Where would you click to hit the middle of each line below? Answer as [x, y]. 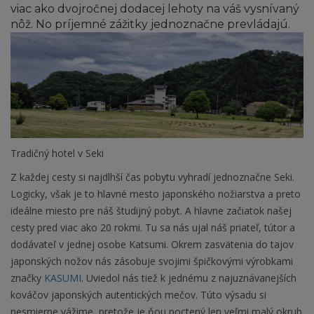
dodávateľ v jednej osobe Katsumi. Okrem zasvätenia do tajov [152, 245]
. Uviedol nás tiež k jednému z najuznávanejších [189, 278]
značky [27, 278]
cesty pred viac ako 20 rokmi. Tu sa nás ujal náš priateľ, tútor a [153, 228]
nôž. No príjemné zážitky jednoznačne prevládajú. [150, 25]
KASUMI [63, 278]
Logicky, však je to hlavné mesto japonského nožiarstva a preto [156, 194]
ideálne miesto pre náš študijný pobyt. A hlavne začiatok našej [151, 211]
